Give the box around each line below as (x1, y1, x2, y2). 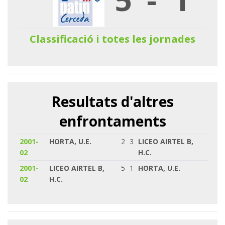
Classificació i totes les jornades (29, 32, 195, 46)
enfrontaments (59, 111, 166, 131)
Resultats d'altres (51, 91, 174, 111)
